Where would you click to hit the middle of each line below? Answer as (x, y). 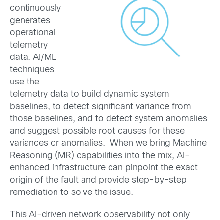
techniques (32, 70)
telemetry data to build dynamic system (90, 94)
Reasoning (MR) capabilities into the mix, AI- (100, 156)
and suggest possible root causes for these (97, 131)
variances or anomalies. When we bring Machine (108, 143)
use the (25, 82)
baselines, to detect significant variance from (100, 107)
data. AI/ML (33, 57)
